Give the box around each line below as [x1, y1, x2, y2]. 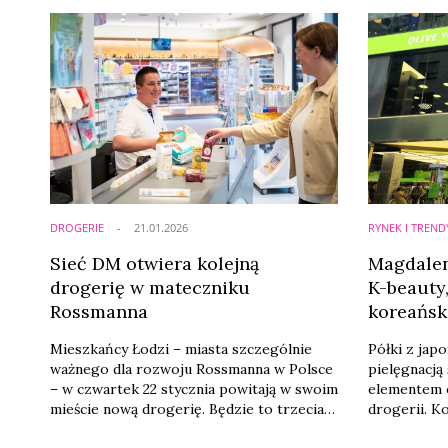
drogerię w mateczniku [49, 275, 250, 299]
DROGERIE [49, 219, 104, 235]
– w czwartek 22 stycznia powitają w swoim [49, 379, 338, 398]
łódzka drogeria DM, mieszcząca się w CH [49, 419, 330, 438]
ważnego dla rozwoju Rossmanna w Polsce [49, 359, 333, 378]
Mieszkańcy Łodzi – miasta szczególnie [49, 339, 312, 358]
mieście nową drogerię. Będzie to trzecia [49, 399, 324, 418]
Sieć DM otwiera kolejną [49, 251, 259, 275]
